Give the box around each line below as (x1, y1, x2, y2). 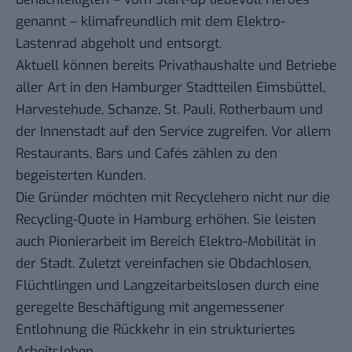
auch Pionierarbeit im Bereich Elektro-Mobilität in (16, 232, 316, 251)
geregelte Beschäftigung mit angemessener (16, 298, 284, 317)
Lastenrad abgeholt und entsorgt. (16, 34, 222, 53)
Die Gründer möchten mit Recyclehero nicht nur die (16, 188, 330, 207)
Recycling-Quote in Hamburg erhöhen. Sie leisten (16, 210, 316, 229)
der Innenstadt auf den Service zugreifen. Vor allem (16, 122, 331, 141)
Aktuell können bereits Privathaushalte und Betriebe (16, 56, 336, 75)
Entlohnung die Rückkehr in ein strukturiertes (16, 320, 295, 339)
